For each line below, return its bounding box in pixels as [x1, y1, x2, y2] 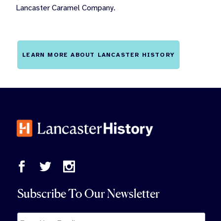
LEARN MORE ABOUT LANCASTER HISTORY [22, 51, 175, 59]
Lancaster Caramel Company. [16, 3, 115, 13]
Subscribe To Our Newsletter [17, 186, 160, 201]
